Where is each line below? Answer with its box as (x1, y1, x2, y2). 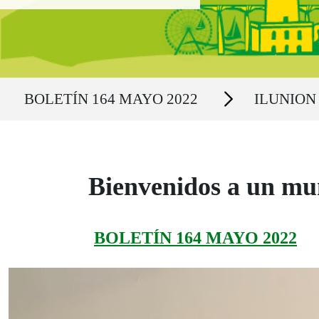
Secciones (208, 85, 247, 97)
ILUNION (254, 90, 316, 108)
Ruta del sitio (16, 79, 70, 90)
